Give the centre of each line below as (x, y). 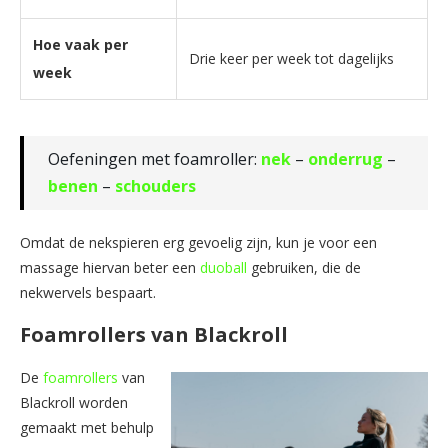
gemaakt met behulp (87, 427)
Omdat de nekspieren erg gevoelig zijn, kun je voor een (198, 242)
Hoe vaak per (80, 44)
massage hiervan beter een (110, 267)
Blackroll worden (74, 402)
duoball (223, 267)
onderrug (345, 158)
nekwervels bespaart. (88, 292)
